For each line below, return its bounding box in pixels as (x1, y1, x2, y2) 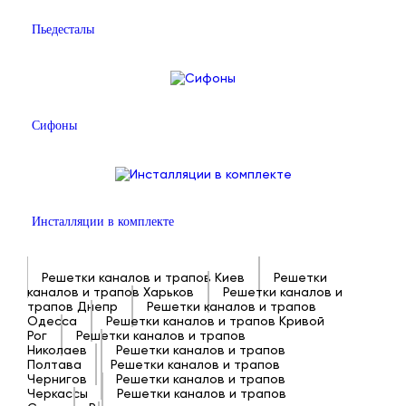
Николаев (27, 343, 87, 357)
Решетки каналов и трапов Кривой (106, 314, 324, 328)
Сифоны (32, 119, 77, 132)
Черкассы (27, 386, 88, 401)
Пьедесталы (32, 23, 94, 36)
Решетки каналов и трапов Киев (42, 270, 245, 285)
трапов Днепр (27, 299, 118, 314)
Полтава (27, 357, 82, 372)
